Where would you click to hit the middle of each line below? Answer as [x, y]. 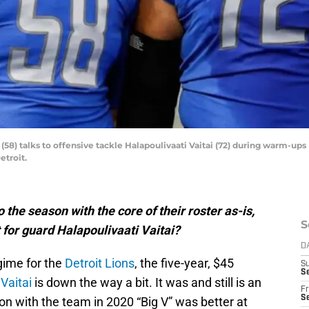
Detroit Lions [100, 263]
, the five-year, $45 [184, 263]
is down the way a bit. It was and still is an [147, 283]
